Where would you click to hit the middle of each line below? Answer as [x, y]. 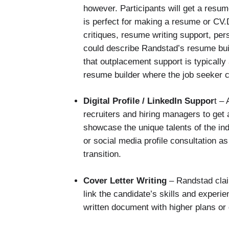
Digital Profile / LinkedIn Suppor [149, 101]
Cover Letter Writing [125, 180]
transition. [102, 154]
